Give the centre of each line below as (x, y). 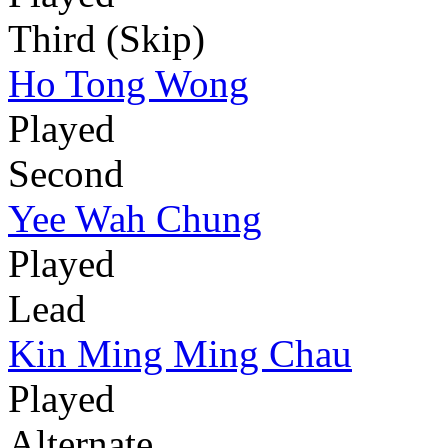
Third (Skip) (106, 39)
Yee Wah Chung (135, 219)
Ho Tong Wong (128, 84)
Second (66, 174)
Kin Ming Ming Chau (180, 354)
